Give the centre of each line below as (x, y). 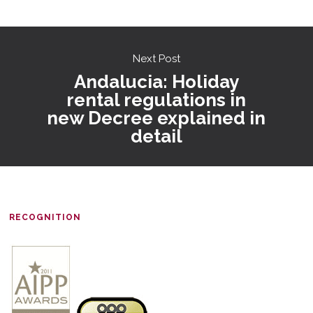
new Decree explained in (156, 118)
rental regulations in (156, 100)
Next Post (156, 58)
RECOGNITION (45, 217)
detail (156, 136)
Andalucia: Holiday (156, 81)
